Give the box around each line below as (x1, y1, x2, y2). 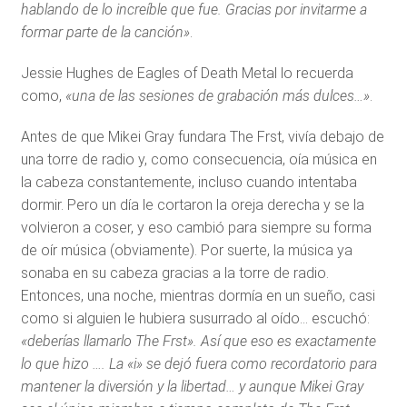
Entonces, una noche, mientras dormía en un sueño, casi (20, 286, 375, 304)
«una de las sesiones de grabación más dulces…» (65, 86, 370, 104)
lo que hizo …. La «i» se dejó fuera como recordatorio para (20, 354, 377, 372)
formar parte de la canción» (20, 23, 190, 41)
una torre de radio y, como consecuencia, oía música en (20, 150, 377, 168)
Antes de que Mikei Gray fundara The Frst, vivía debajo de (20, 127, 384, 145)
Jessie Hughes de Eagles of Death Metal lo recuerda (20, 64, 353, 82)
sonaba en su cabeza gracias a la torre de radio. (20, 263, 329, 282)
